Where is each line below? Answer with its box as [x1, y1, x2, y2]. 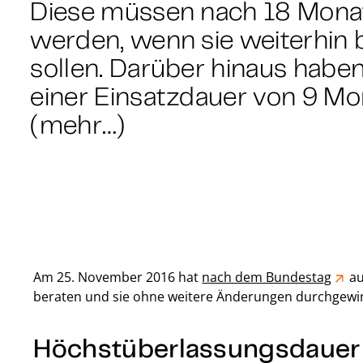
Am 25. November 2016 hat [33, 268, 203, 286]
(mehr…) [30, 108, 126, 139]
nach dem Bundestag [202, 268, 332, 286]
